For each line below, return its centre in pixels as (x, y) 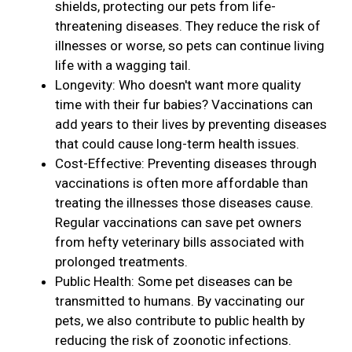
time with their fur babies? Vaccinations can (184, 105)
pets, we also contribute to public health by (180, 321)
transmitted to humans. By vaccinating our (180, 301)
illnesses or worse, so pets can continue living (190, 46)
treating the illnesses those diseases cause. (184, 203)
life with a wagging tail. (123, 66)
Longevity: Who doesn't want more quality (178, 85)
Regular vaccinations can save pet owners (178, 223)
